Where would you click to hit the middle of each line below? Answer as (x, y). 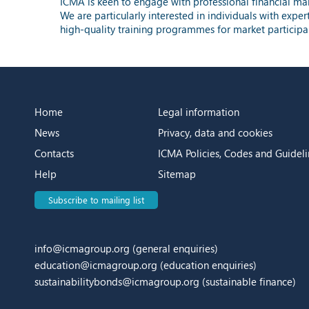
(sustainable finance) (249, 281)
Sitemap (177, 173)
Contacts (54, 153)
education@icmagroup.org (97, 265)
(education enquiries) (208, 265)
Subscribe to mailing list (96, 199)
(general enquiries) (174, 248)
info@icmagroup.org (82, 248)
